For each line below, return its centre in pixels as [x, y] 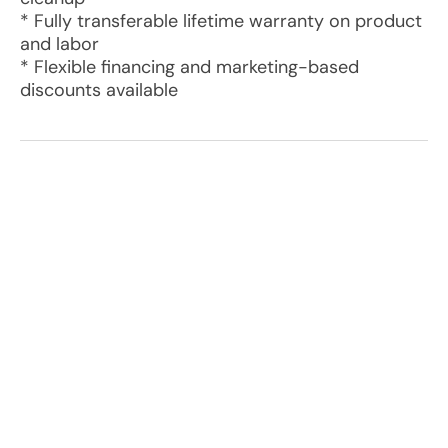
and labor [59, 44]
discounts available [99, 90]
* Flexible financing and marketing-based [189, 67]
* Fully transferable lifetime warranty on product [221, 21]
